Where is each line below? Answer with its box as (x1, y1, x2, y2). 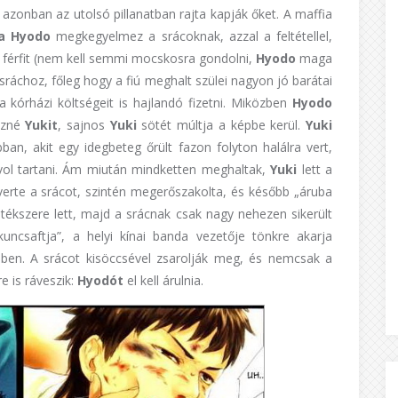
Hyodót (77, 272, 123, 289)
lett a (297, 161, 333, 178)
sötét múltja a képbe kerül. (136, 116, 306, 133)
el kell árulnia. (123, 272, 203, 289)
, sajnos (58, 116, 110, 133)
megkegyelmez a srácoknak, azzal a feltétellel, (51, 28, 333, 44)
